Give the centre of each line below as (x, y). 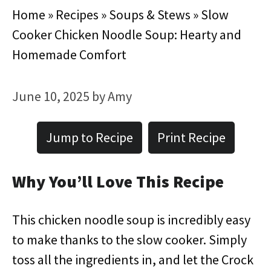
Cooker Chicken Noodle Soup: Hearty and (127, 34)
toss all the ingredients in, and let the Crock (133, 260)
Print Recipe (191, 137)
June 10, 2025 (51, 96)
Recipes (77, 15)
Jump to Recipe (89, 137)
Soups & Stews (150, 15)
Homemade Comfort (69, 54)
